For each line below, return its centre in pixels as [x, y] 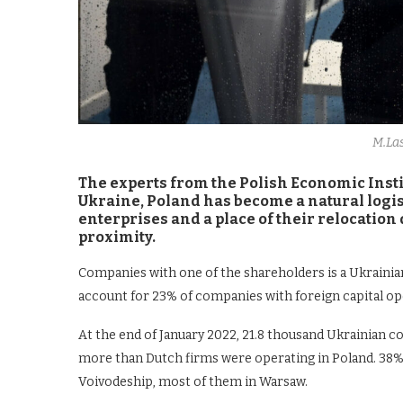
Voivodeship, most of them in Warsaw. [193, 381]
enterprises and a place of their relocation [237, 219]
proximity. [117, 237]
